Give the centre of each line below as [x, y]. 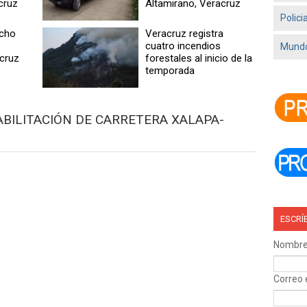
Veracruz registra [185, 33]
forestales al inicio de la [199, 58]
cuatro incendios [183, 46]
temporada [170, 70]
